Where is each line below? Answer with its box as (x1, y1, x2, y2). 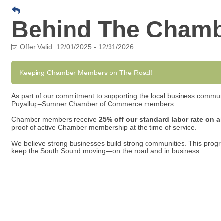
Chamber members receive (11, 115, 99, 123)
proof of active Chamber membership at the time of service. (11, 123, 197, 131)
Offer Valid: (20, 43, 56, 51)
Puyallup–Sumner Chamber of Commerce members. (11, 100, 176, 108)
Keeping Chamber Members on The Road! (19, 69, 152, 76)
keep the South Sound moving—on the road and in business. (11, 147, 201, 155)
